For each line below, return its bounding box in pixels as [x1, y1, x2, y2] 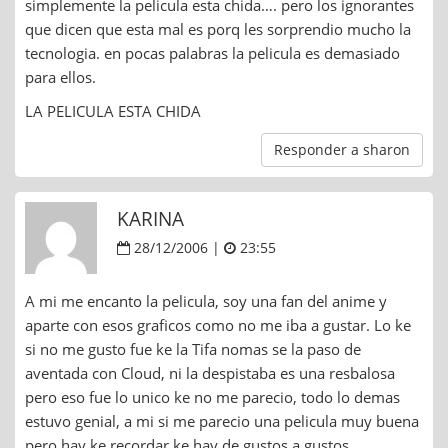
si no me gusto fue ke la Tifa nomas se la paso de [25, 338, 361, 359]
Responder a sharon [274, 139, 410, 159]
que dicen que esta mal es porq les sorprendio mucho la [25, 18, 411, 39]
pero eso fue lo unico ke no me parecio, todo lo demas [25, 386, 400, 407]
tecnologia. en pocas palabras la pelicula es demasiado [25, 42, 400, 63]
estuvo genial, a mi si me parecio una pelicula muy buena [25, 410, 419, 431]
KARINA [117, 205, 184, 232]
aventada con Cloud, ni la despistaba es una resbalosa [25, 362, 395, 383]
